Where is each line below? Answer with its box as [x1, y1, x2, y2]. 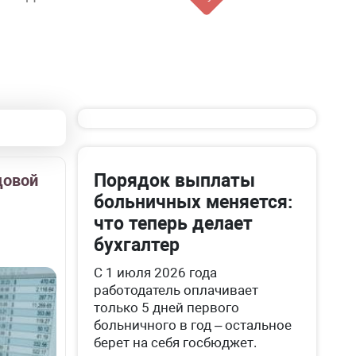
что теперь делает [94, 213, 253, 234]
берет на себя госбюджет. [94, 335, 257, 350]
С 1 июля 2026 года [94, 265, 218, 281]
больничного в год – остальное [94, 317, 292, 333]
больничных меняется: [94, 192, 293, 213]
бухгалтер [94, 234, 180, 256]
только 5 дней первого [94, 300, 240, 315]
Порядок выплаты [94, 170, 256, 192]
